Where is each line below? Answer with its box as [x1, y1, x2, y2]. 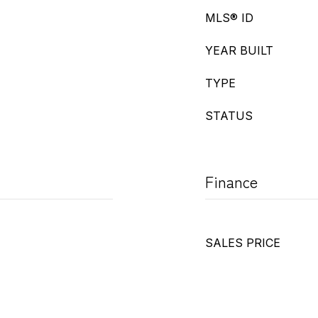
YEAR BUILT [205, 43, 273, 57]
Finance [205, 170, 258, 192]
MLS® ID [205, 11, 253, 25]
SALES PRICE [205, 236, 280, 250]
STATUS [205, 109, 253, 123]
